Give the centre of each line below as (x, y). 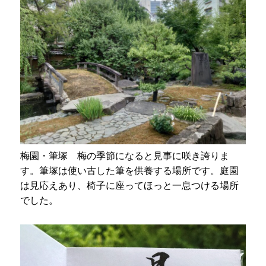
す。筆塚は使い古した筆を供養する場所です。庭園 (130, 170)
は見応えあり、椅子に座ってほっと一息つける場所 (130, 185)
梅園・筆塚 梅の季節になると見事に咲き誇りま (125, 156)
